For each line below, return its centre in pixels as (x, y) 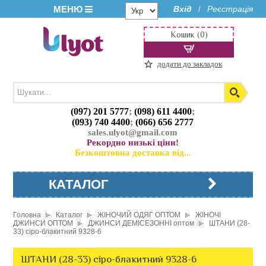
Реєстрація (230, 9)
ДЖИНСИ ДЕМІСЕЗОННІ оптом (141, 223)
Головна (27, 215)
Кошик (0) (189, 34)
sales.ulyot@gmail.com (133, 133)
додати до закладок (190, 64)
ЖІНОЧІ (208, 215)
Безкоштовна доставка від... (133, 153)
